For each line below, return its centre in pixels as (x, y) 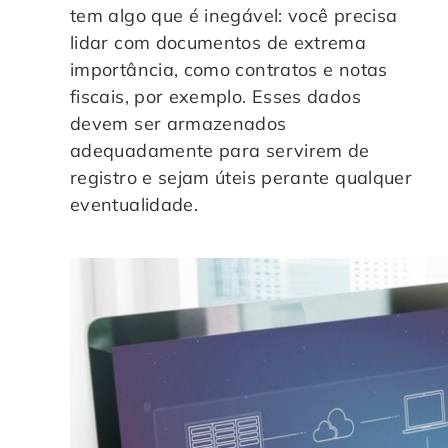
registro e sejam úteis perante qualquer (241, 177)
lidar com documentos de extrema (218, 42)
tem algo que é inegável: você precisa (234, 15)
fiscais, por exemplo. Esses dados (215, 96)
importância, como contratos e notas (229, 69)
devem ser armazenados (178, 123)
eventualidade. (134, 204)
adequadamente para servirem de (220, 150)
